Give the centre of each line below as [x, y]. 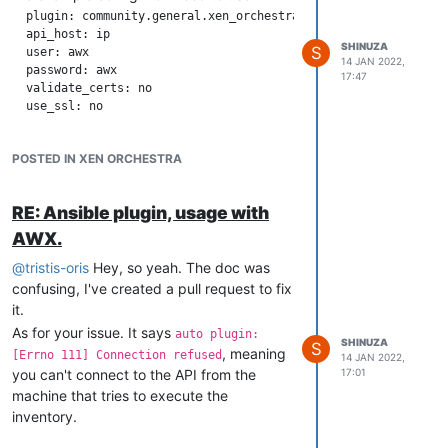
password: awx [64, 69]
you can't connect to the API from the [134, 374]
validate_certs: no [82, 87]
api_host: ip [61, 33]
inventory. [44, 416]
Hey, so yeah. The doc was [179, 267]
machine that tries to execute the [120, 395]
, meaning [254, 353]
